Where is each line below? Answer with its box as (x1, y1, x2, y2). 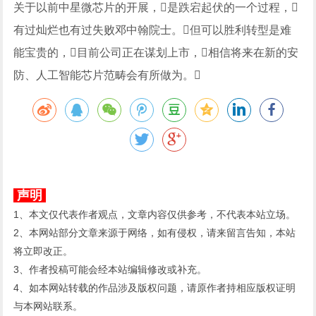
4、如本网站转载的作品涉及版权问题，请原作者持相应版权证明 (13, 282, 296, 293)
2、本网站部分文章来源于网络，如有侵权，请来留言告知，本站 (13, 227, 296, 238)
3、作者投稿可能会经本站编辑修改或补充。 (13, 264, 207, 275)
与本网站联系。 (13, 300, 83, 312)
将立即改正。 (13, 245, 73, 257)
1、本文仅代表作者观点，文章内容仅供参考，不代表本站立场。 (13, 209, 296, 220)
